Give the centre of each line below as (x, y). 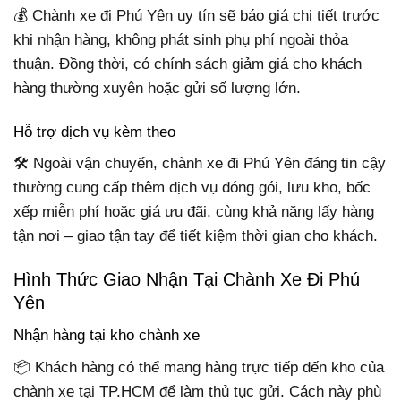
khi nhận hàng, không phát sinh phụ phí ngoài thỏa (181, 39)
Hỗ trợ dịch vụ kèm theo (94, 132)
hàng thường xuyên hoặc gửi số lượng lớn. (157, 88)
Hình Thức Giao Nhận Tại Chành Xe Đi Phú (187, 280)
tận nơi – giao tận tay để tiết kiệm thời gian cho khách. (196, 236)
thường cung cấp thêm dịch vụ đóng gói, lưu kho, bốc (192, 188)
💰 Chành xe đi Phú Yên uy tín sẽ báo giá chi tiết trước (196, 15)
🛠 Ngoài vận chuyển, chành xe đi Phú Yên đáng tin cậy (200, 164)
